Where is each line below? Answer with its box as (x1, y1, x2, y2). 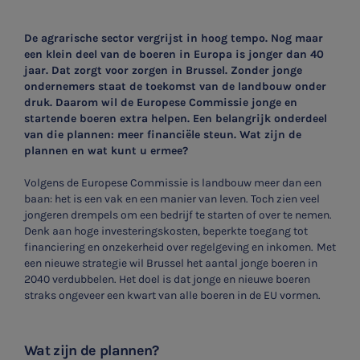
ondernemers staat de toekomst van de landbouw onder (24, 79, 326, 93)
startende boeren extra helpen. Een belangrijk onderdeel (24, 111, 327, 125)
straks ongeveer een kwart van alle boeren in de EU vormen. (24, 288, 321, 302)
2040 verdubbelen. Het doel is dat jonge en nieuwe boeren (24, 272, 310, 286)
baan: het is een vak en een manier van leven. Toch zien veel (24, 191, 320, 206)
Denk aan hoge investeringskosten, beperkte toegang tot (24, 223, 308, 238)
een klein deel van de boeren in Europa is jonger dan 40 (24, 47, 324, 61)
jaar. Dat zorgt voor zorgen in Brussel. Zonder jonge (24, 63, 302, 77)
